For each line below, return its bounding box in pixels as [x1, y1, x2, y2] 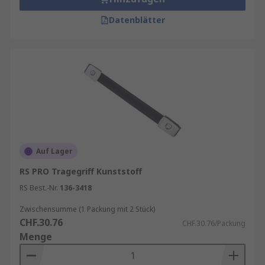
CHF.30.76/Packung [182, 218, 245, 228]
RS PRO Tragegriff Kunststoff [20, 166, 142, 177]
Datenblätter [108, 14, 165, 25]
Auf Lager [36, 146, 73, 156]
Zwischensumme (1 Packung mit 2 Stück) [20, 204, 155, 214]
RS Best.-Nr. [20, 183, 58, 193]
